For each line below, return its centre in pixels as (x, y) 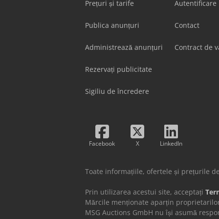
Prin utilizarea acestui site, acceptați (145, 192)
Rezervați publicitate (119, 69)
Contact (187, 25)
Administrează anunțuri (124, 47)
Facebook (102, 144)
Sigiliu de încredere (117, 91)
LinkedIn (171, 144)
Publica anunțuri (112, 25)
